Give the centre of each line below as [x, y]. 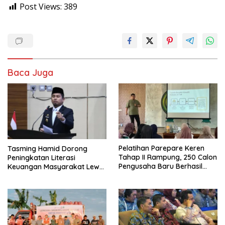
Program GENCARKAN [44, 176]
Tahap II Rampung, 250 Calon [168, 157]
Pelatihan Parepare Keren [161, 148]
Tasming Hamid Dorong [47, 148]
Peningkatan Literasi [41, 157]
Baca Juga [30, 72]
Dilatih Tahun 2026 [149, 176]
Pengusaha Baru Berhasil [160, 166]
